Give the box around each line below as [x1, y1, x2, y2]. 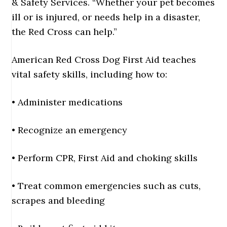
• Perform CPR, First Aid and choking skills [12, 152, 198, 164]
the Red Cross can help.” [12, 26, 120, 37]
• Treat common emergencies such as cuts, [12, 180, 201, 192]
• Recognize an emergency [12, 124, 128, 136]
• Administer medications [12, 96, 123, 108]
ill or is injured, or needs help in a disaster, [12, 11, 201, 23]
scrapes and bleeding [12, 195, 105, 206]
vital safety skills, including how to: [12, 68, 170, 80]
